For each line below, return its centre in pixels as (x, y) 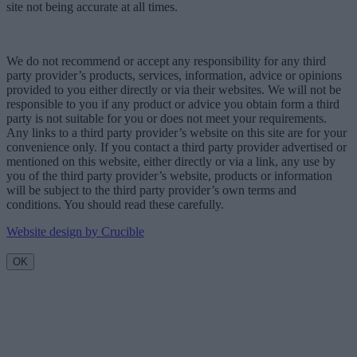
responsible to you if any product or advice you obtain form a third (173, 104)
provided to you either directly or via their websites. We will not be (174, 89)
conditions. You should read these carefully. (115, 204)
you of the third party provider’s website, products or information (169, 175)
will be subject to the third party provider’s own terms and (151, 190)
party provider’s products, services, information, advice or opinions (174, 75)
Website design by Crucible (75, 231)
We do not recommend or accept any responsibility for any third (166, 61)
